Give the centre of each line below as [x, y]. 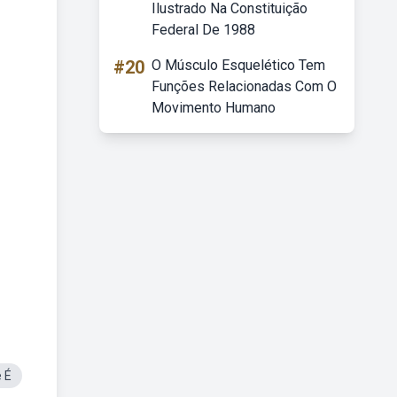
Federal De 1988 [203, 30]
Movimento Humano [214, 108]
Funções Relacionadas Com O [244, 86]
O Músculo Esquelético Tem [238, 65]
